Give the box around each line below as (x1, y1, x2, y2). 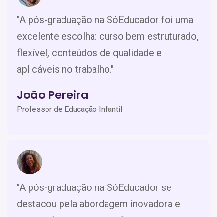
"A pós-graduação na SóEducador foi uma (17, 14, 193, 26)
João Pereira (17, 87, 89, 103)
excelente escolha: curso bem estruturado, (17, 30, 199, 42)
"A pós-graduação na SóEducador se (17, 181, 171, 193)
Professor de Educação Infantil (17, 104, 122, 114)
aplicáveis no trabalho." (17, 63, 114, 75)
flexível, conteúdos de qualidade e (17, 46, 162, 59)
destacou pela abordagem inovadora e (17, 198, 180, 210)
